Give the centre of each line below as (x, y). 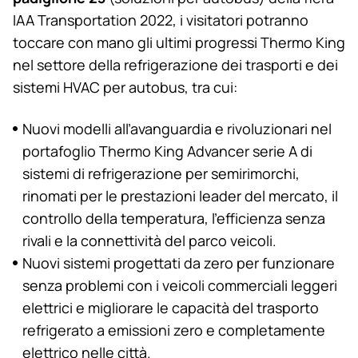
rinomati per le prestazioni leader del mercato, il (180, 195)
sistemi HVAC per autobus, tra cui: (125, 87)
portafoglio (61, 151)
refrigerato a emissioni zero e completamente (174, 330)
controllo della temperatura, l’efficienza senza (174, 218)
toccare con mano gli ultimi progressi (137, 42)
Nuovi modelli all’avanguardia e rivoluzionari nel (177, 128)
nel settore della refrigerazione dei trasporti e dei (175, 64)
